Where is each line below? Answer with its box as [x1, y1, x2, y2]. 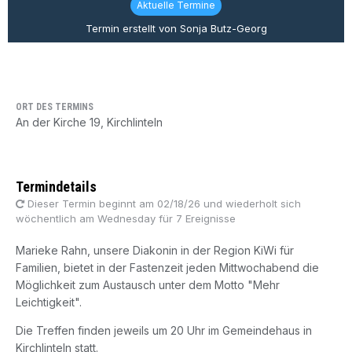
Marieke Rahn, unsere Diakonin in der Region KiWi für [16, 244, 294, 258]
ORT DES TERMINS [16, 101, 93, 112]
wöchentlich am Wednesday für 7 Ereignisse [16, 212, 236, 225]
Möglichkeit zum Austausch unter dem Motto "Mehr [16, 278, 280, 292]
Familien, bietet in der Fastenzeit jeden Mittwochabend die [16, 261, 319, 275]
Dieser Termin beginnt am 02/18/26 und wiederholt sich [24, 197, 301, 211]
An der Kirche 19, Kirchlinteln [16, 115, 163, 129]
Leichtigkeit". [16, 295, 82, 310]
